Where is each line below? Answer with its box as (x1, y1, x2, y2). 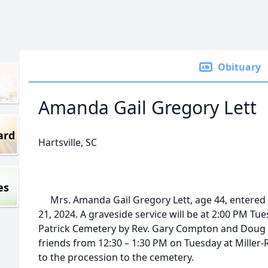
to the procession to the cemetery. (38, 251, 196, 264)
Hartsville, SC (38, 136, 97, 149)
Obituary (218, 60, 261, 74)
